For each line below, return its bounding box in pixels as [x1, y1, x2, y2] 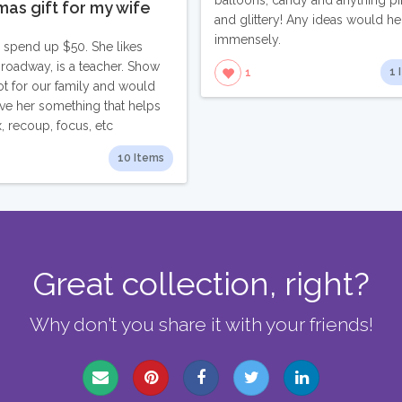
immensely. [214, 32, 281, 48]
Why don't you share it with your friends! [29, 312, 373, 336]
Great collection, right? [32, 264, 370, 302]
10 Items [117, 151, 164, 164]
